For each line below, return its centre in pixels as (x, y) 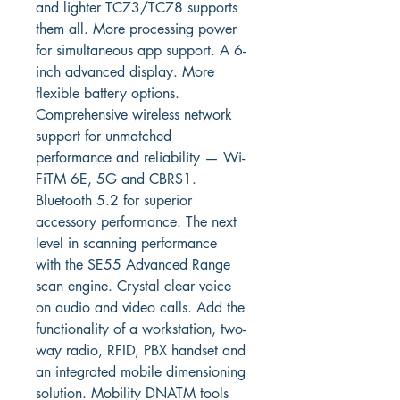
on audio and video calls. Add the (142, 308)
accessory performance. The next (138, 222)
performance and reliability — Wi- (140, 158)
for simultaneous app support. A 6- (141, 50)
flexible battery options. (110, 93)
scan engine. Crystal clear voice (136, 286)
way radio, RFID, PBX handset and (143, 350)
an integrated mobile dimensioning (143, 372)
